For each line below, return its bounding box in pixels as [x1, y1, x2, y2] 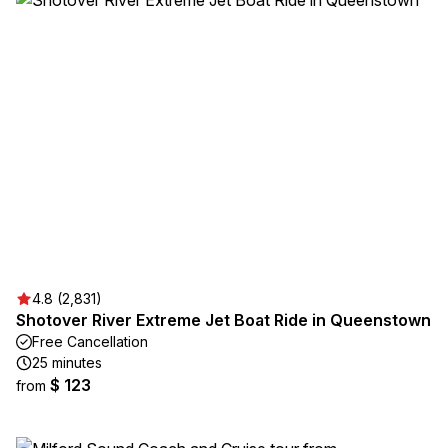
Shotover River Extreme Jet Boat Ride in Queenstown [16, 310, 431, 330]
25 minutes [32, 354, 102, 371]
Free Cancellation [32, 333, 148, 350]
